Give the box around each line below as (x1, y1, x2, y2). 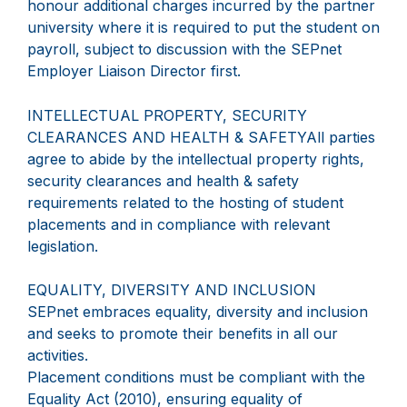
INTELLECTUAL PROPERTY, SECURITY (27, 106, 307, 125)
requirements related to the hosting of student (27, 194, 343, 213)
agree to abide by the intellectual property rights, (27, 150, 364, 169)
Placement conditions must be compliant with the (27, 368, 365, 387)
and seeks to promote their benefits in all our (27, 324, 338, 343)
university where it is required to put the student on (27, 18, 380, 37)
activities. (27, 346, 88, 365)
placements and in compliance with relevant (27, 215, 330, 234)
